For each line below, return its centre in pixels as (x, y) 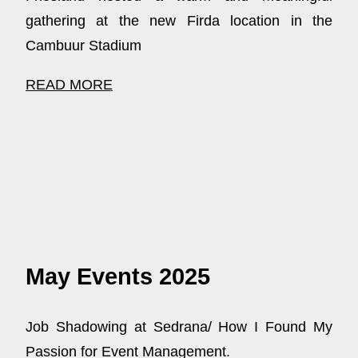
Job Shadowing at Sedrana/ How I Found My (179, 327)
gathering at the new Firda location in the (179, 20)
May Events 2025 (118, 276)
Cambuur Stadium (84, 45)
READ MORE (69, 84)
